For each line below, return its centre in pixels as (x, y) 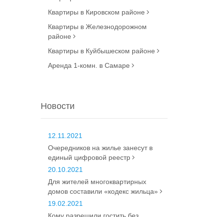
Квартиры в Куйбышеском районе (102, 51)
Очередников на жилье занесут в (100, 148)
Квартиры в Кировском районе (97, 12)
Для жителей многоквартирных (97, 182)
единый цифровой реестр (90, 157)
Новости (57, 106)
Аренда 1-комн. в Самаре (90, 65)
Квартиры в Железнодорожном (97, 27)
